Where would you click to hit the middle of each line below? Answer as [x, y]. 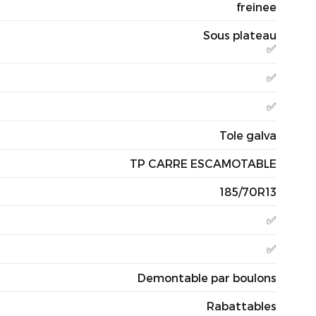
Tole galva [248, 135]
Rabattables [242, 306]
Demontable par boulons [207, 278]
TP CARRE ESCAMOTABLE [203, 163]
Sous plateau [240, 35]
